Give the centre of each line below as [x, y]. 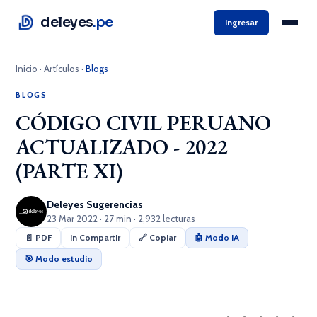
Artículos [62, 69]
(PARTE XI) [70, 171]
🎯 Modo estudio [59, 259]
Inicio [27, 69]
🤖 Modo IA [217, 237]
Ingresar [241, 22]
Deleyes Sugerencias [95, 204]
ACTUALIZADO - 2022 [122, 147]
